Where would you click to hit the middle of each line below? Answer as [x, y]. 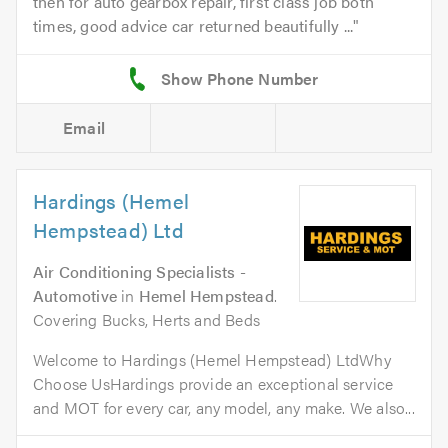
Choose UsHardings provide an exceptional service [213, 384]
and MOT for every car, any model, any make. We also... [224, 408]
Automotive [75, 296]
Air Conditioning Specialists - [139, 272]
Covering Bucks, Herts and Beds [146, 320]
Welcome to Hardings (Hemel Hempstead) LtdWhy [212, 360]
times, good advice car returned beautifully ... [193, 26]
